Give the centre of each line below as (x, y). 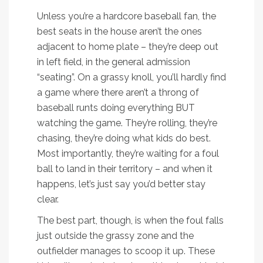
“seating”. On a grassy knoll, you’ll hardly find (131, 77)
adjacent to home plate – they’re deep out (128, 47)
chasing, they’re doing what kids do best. (124, 139)
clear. (48, 200)
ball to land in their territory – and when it (125, 169)
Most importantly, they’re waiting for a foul (128, 154)
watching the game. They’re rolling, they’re (127, 123)
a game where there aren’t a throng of (118, 93)
